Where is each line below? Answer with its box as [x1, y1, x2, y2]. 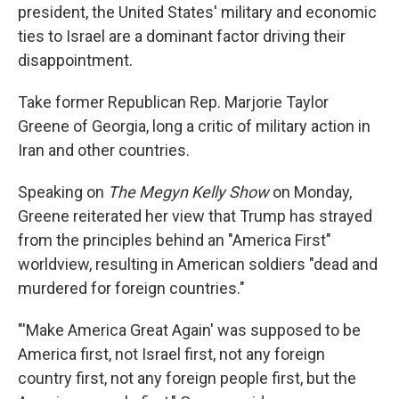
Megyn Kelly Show [139, 183, 269, 201]
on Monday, [269, 183, 352, 201]
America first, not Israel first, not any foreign [18, 345, 325, 363]
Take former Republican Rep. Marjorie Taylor [18, 93, 329, 111]
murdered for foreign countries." [18, 279, 245, 297]
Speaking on [18, 183, 108, 201]
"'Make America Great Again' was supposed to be [18, 321, 361, 339]
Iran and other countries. [18, 141, 190, 159]
